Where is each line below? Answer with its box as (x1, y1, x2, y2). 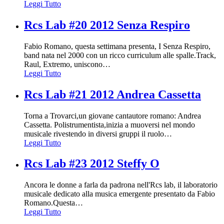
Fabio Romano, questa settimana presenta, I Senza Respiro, (24, 41, 210, 50)
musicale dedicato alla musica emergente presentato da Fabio (24, 189, 215, 198)
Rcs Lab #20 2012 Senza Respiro (24, 18, 190, 31)
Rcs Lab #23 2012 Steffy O (24, 157, 159, 170)
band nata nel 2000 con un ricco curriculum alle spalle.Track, (24, 50, 216, 59)
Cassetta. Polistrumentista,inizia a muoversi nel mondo (24, 120, 195, 129)
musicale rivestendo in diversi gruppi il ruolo (24, 129, 164, 138)
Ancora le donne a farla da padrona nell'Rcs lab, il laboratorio (24, 180, 217, 189)
